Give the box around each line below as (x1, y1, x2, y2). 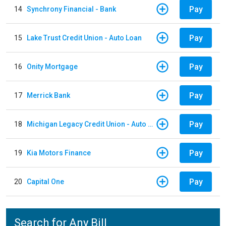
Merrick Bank (27, 91, 70, 99)
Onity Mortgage (27, 62, 78, 71)
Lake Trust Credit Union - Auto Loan (27, 33, 142, 42)
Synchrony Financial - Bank (27, 5, 116, 13)
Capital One (27, 177, 64, 186)
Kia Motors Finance (27, 148, 91, 157)
